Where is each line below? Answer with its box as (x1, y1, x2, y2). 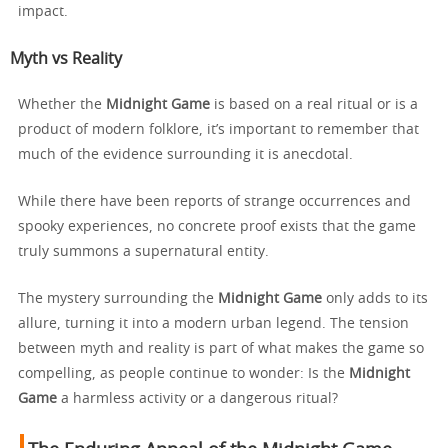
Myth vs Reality (10, 50, 122, 67)
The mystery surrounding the (18, 291, 218, 306)
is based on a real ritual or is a (210, 97, 418, 112)
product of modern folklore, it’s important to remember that (18, 122, 419, 137)
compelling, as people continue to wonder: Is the (18, 366, 349, 381)
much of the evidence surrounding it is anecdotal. (18, 147, 353, 162)
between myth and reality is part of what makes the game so (18, 341, 424, 356)
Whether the (18, 97, 106, 112)
